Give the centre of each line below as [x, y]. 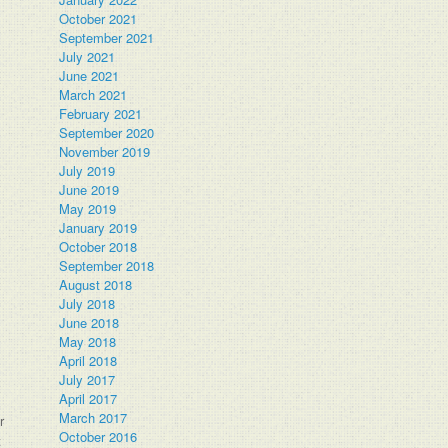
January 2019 [98, 227]
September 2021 [107, 37]
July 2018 [87, 303]
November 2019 [105, 151]
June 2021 [89, 75]
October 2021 [98, 18]
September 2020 [107, 132]
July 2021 [87, 56]
